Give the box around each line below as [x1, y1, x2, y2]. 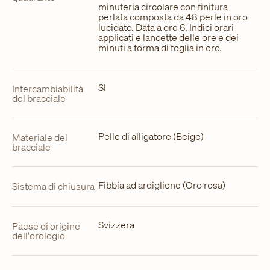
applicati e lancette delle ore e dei [98, 30, 239, 44]
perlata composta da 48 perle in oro [98, 10, 248, 24]
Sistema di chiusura [12, 180, 95, 193]
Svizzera [98, 218, 134, 231]
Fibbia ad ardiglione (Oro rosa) [98, 178, 225, 192]
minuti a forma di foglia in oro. [98, 40, 222, 54]
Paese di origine [12, 219, 80, 233]
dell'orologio [12, 229, 65, 242]
